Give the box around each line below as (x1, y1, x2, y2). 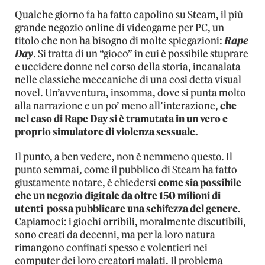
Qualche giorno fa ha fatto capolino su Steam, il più (15, 8, 243, 22)
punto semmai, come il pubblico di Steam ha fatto (15, 163, 237, 177)
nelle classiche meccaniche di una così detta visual (15, 73, 241, 87)
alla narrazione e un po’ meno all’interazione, (15, 99, 220, 113)
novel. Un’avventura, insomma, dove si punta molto (15, 86, 246, 100)
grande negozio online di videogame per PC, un (15, 21, 224, 35)
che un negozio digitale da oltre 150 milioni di (15, 189, 221, 203)
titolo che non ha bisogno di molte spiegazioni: (15, 34, 224, 48)
